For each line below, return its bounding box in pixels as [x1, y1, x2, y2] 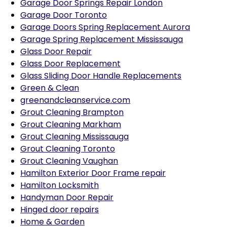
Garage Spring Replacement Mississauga [20, 33, 183, 45]
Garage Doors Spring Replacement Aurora [20, 21, 190, 33]
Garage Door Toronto [20, 9, 107, 21]
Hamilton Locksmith [20, 179, 99, 191]
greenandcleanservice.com [20, 94, 130, 106]
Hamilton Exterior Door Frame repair [20, 167, 166, 179]
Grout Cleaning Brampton [20, 106, 124, 118]
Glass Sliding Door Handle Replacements [20, 70, 181, 82]
